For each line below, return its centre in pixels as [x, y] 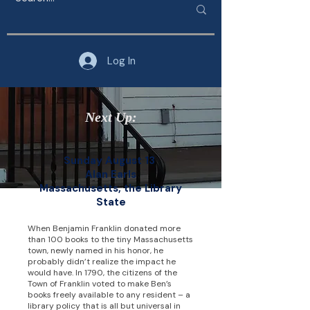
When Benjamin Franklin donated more [104, 228]
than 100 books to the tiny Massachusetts [110, 239]
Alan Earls [111, 174]
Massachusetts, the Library [111, 188]
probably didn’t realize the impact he [102, 262]
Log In [121, 61]
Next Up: [111, 117]
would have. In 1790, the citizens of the [102, 273]
